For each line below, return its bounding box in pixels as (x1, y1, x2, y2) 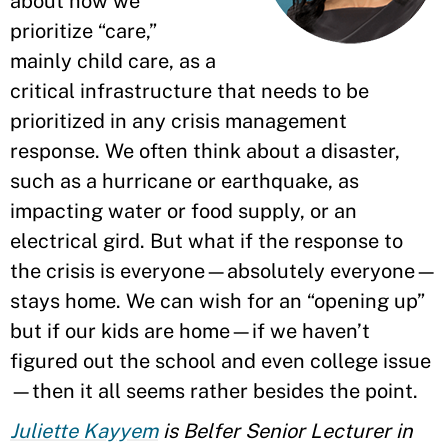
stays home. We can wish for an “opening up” (10, 289, 425, 313)
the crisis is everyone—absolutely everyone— (10, 259, 437, 283)
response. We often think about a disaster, (10, 139, 400, 163)
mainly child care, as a (10, 49, 216, 73)
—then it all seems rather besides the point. (10, 379, 418, 403)
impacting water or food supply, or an (10, 199, 357, 223)
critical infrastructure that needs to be (10, 79, 369, 103)
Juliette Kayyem (10, 419, 158, 443)
